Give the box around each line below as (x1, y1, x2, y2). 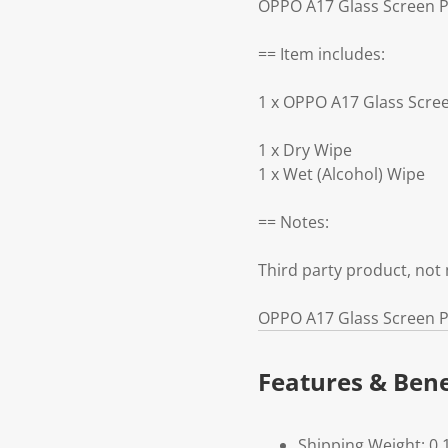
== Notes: (258, 211, 329, 234)
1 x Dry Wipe (258, 139, 352, 162)
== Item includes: (258, 43, 385, 66)
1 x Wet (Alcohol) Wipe (258, 163, 425, 186)
